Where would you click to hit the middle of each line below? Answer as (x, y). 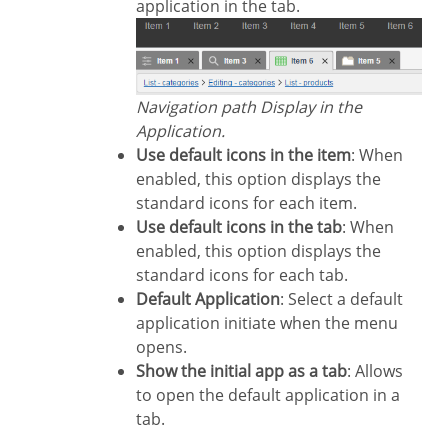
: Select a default (341, 298)
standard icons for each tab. (242, 274)
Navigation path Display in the (142, 106)
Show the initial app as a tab (246, 370)
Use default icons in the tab (245, 226)
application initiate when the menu (267, 322)
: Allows (375, 370)
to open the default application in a (268, 394)
